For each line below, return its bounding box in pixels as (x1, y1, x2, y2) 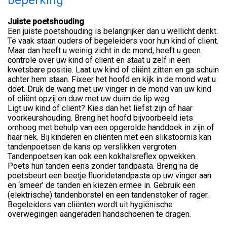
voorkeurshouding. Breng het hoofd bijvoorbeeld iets (8, 112, 193, 123)
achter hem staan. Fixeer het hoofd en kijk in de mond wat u (8, 74, 216, 84)
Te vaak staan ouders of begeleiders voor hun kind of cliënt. (8, 35, 218, 46)
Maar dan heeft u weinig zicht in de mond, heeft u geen (8, 45, 201, 55)
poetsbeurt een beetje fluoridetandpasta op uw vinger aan (8, 170, 211, 180)
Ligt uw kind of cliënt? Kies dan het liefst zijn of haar (8, 103, 193, 113)
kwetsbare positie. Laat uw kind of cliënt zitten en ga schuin (8, 64, 219, 74)
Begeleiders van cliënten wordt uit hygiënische (8, 199, 173, 209)
